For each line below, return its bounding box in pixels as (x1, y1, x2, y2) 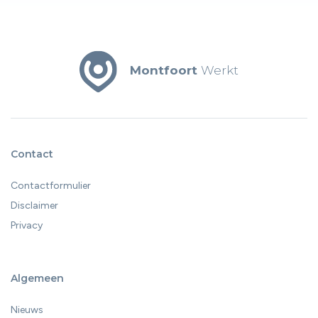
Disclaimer (11, 199, 58, 212)
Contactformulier (11, 180, 91, 192)
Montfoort (129, 62, 197, 77)
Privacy (11, 219, 43, 231)
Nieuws (11, 304, 43, 316)
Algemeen (11, 272, 64, 285)
